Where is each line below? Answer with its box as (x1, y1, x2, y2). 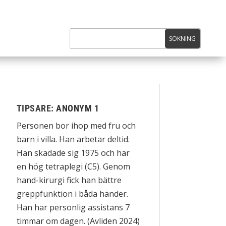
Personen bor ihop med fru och (16, 120, 136, 131)
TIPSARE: (16, 102, 56, 114)
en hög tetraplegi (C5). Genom (16, 160, 130, 172)
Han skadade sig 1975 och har (16, 147, 130, 158)
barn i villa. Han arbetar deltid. (16, 133, 130, 145)
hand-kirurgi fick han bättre (16, 174, 122, 186)
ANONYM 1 (56, 102, 99, 114)
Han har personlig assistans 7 (16, 201, 130, 213)
